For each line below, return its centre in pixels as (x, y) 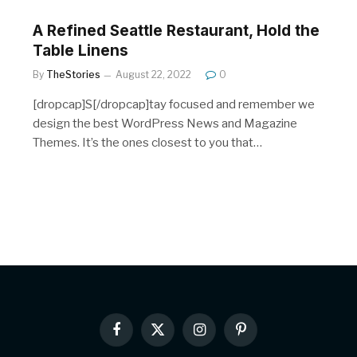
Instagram (224, 336)
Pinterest (263, 336)
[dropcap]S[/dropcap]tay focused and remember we (174, 104)
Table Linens (80, 50)
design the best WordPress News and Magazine (165, 123)
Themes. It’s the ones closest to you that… (147, 142)
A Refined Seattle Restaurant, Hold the (176, 30)
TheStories (73, 74)
